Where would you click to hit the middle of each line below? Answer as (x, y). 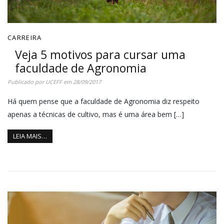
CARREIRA (25, 38)
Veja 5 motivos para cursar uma (100, 55)
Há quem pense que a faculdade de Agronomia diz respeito (103, 101)
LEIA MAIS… (30, 136)
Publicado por (26, 82)
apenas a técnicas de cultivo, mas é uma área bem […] (96, 114)
